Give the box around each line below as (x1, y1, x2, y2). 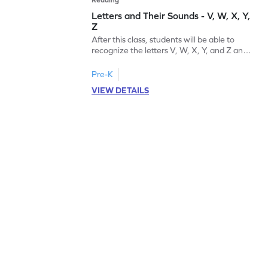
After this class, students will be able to (92, 34, 235, 44)
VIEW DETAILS (92, 85, 150, 95)
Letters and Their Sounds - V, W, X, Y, (92, 10, 251, 21)
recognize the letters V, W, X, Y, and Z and (92, 45, 248, 55)
